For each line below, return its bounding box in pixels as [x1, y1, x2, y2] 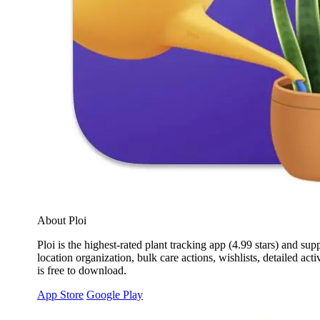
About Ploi [37, 214, 86, 227]
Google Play [86, 289, 143, 301]
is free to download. [37, 264, 126, 277]
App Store [37, 289, 84, 301]
